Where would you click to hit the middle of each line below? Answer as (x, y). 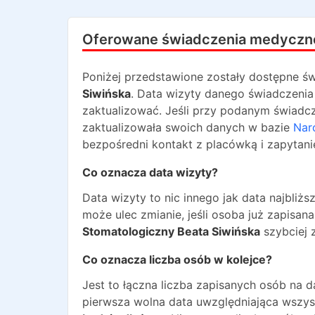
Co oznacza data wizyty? (150, 172)
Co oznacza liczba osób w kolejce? (177, 259)
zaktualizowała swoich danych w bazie (186, 127)
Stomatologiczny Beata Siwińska (171, 231)
